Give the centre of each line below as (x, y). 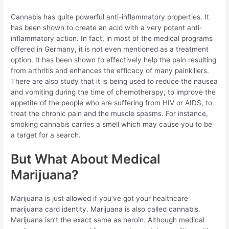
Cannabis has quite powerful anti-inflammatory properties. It (110, 17)
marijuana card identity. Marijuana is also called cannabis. (106, 209)
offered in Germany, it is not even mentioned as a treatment (110, 49)
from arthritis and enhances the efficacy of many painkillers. (110, 70)
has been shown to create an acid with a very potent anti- (107, 27)
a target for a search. (46, 135)
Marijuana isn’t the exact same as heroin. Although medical (108, 220)
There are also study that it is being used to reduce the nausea (114, 81)
